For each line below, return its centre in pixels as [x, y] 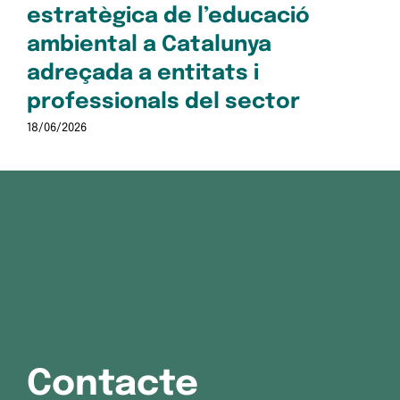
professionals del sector [163, 102]
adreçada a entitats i [142, 73]
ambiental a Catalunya [149, 45]
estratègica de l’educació [168, 16]
